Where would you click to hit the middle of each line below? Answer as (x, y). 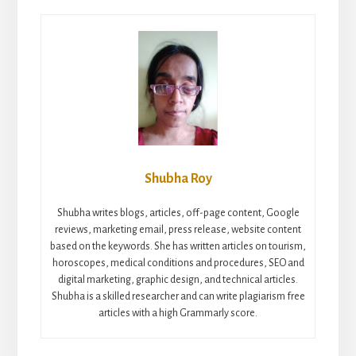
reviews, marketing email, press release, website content (178, 229)
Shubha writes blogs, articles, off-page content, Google (178, 213)
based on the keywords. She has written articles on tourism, (178, 246)
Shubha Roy (178, 178)
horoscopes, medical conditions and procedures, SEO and (178, 263)
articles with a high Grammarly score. (178, 313)
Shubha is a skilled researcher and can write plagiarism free (178, 296)
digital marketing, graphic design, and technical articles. (178, 279)
